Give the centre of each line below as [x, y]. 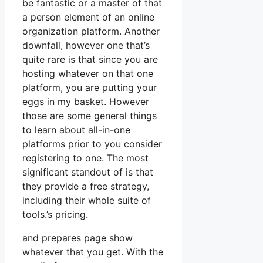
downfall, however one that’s [86, 45]
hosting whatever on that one [88, 74]
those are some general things [90, 116]
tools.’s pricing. [55, 215]
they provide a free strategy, [86, 186]
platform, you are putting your [90, 88]
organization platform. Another [91, 31]
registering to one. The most [85, 158]
